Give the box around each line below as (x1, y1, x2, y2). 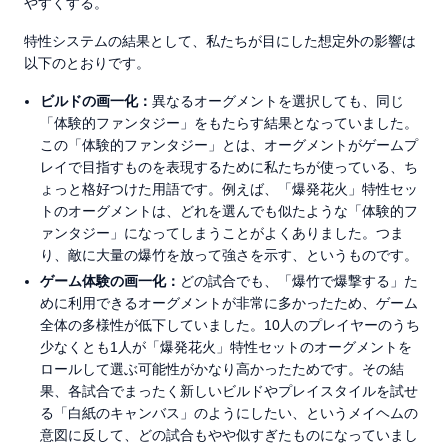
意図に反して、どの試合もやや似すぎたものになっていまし (40, 427, 418, 443)
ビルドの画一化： (40, 93, 152, 109)
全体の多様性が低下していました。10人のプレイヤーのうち (40, 317, 420, 333)
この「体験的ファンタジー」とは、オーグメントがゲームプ (40, 137, 418, 153)
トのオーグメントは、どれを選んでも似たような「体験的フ (40, 203, 418, 219)
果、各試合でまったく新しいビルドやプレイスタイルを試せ (40, 383, 418, 399)
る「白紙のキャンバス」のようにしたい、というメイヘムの (40, 405, 418, 421)
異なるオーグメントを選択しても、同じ (152, 93, 404, 109)
